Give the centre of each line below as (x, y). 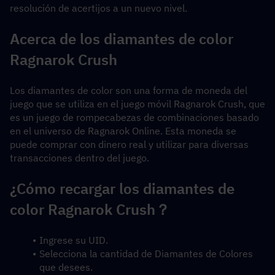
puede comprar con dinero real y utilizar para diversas (129, 144)
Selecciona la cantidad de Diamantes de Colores (146, 254)
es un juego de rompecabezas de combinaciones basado (134, 117)
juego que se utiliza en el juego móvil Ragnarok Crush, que (137, 104)
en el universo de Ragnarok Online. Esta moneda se (123, 131)
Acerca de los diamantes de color (122, 39)
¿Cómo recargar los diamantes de (122, 188)
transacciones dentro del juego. (79, 158)
